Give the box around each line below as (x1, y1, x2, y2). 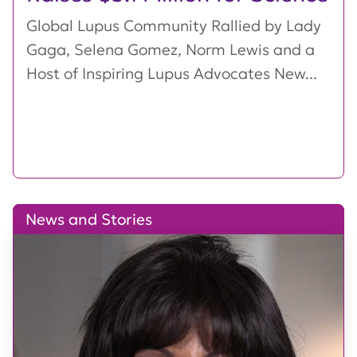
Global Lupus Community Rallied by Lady (26, 15, 321, 35)
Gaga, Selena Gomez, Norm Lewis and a (26, 39, 315, 59)
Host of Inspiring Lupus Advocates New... (26, 63, 317, 83)
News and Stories (25, 210, 152, 229)
